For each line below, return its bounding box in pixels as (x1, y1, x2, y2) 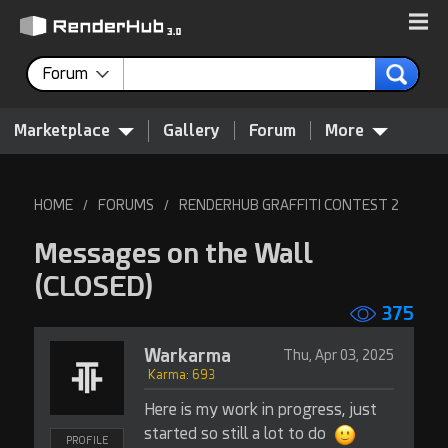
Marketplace (14, 121, 110, 140)
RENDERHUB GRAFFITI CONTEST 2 (178, 197, 399, 213)
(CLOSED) (33, 270, 154, 303)
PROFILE (65, 435, 108, 446)
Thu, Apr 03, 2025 (282, 347, 394, 363)
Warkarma (143, 345, 231, 366)
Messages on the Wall (33, 237, 313, 270)
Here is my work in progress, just (143, 400, 377, 419)
